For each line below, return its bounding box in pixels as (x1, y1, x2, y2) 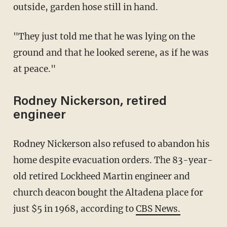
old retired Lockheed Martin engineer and (13, 170, 190, 182)
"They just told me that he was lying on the (13, 30, 24, 42)
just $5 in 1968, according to (13, 203, 136, 214)
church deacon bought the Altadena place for (13, 186, 203, 198)
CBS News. (135, 203, 180, 214)
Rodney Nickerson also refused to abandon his (13, 138, 19, 149)
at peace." (13, 63, 56, 74)
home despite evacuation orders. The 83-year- (13, 154, 213, 166)
